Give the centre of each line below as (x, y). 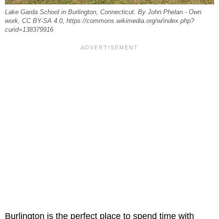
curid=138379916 (29, 30)
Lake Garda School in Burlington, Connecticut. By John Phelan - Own (103, 12)
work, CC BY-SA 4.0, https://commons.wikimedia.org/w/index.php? (99, 21)
